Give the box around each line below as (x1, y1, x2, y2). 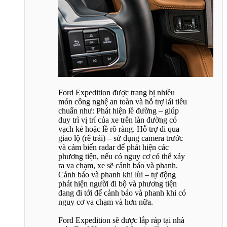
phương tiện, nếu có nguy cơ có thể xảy (58, 152, 185, 161)
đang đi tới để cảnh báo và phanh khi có (58, 188, 186, 197)
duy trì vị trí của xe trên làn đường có (58, 115, 177, 124)
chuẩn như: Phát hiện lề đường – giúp (58, 106, 179, 115)
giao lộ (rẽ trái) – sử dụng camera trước (58, 133, 183, 142)
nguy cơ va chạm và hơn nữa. (58, 197, 153, 206)
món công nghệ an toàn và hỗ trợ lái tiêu (58, 97, 187, 106)
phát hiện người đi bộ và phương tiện (58, 179, 177, 188)
